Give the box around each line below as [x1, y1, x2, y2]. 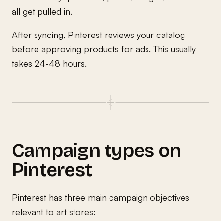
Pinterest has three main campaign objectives [12, 191, 189, 203]
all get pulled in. [12, 5, 72, 17]
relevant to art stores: [12, 206, 96, 217]
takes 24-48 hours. [12, 57, 87, 69]
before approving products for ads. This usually [12, 43, 196, 54]
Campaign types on [12, 139, 181, 162]
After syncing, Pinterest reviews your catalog [12, 29, 185, 40]
